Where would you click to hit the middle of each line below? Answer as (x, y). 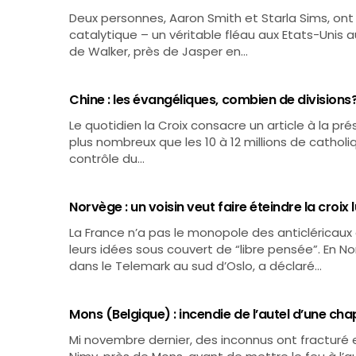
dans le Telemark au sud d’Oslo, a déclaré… (196, 266)
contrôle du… (107, 159)
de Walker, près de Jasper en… (159, 51)
